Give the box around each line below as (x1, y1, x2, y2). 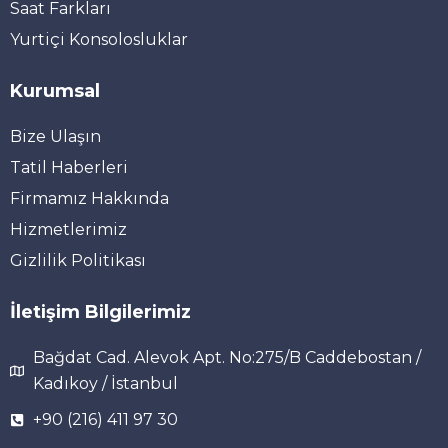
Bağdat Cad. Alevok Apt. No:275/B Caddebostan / (32, 347, 421, 367)
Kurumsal (10, 79, 100, 102)
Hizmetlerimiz (10, 219, 127, 239)
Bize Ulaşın (10, 126, 101, 146)
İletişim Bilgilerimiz (10, 300, 191, 323)
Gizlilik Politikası (10, 250, 146, 270)
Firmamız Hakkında (10, 188, 169, 208)
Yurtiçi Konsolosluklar (10, 29, 188, 49)
